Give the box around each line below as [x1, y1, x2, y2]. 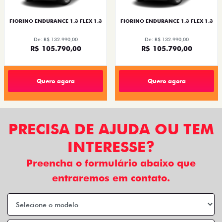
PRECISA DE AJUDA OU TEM [8, 120, 214, 138]
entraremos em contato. [52, 172, 170, 184]
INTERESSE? [67, 138, 155, 156]
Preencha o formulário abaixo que [26, 157, 196, 169]
